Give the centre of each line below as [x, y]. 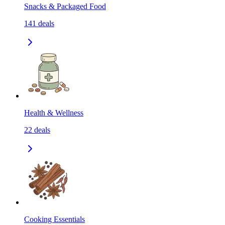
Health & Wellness [54, 113]
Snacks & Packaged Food [65, 7]
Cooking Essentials [54, 219]
